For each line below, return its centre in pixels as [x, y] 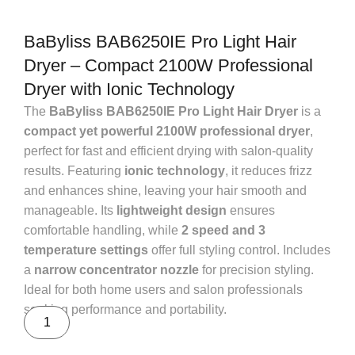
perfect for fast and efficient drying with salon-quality [168, 151]
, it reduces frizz [269, 171]
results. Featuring [74, 171]
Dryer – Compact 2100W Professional [168, 65]
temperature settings [86, 250]
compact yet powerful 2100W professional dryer [167, 131]
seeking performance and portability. [125, 309]
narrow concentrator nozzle [116, 270]
